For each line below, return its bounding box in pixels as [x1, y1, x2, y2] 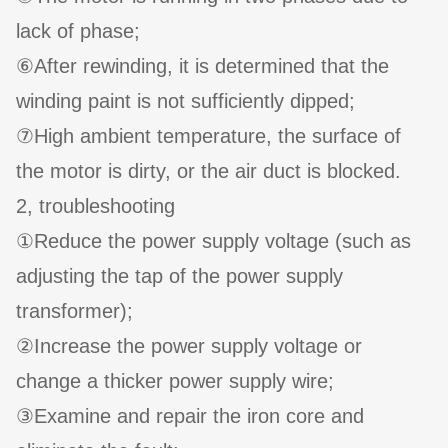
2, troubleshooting [16, 195, 175, 218]
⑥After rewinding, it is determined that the [16, 55, 389, 78]
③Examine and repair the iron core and [16, 405, 364, 428]
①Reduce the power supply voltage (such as [16, 230, 411, 253]
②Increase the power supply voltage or [16, 335, 362, 358]
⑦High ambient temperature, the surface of [16, 125, 401, 148]
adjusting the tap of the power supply [16, 265, 343, 288]
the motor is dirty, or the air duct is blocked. [16, 160, 401, 183]
